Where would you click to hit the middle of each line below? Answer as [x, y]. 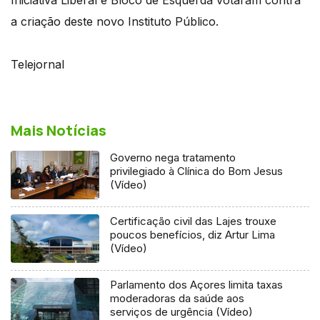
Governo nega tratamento [173, 157]
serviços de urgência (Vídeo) [182, 311]
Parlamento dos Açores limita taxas [197, 284]
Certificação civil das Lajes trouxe [194, 221]
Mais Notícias [59, 130]
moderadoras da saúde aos [177, 298]
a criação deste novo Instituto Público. [115, 21]
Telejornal [37, 64]
